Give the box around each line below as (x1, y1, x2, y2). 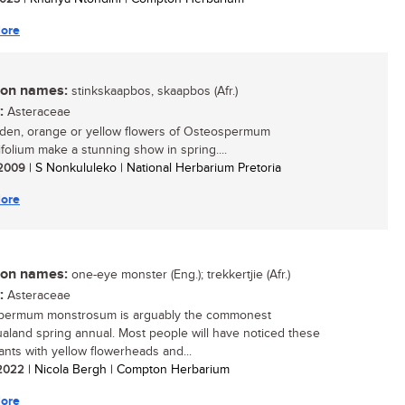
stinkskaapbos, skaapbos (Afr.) (68, 84, 238, 99)
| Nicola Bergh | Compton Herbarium (24, 363, 230, 377)
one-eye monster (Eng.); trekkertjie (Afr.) (68, 268, 290, 282)
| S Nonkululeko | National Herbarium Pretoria (25, 161, 281, 175)
